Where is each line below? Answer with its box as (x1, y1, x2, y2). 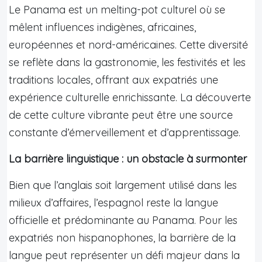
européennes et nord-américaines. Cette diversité (9, 37, 248, 51)
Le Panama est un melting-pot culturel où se (9, 2, 225, 16)
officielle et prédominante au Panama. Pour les (9, 213, 237, 227)
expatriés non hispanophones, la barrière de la (9, 230, 236, 244)
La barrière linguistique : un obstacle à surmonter (9, 151, 247, 166)
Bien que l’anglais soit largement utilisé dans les (9, 178, 237, 192)
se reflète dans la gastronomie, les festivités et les (9, 55, 246, 69)
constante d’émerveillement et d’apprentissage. (9, 125, 240, 139)
